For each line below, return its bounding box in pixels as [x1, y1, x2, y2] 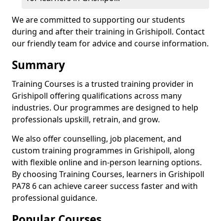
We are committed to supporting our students [12, 14, 185, 25]
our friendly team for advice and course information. [12, 38, 209, 49]
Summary [12, 57, 65, 73]
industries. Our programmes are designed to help [12, 102, 198, 113]
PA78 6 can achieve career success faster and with [12, 181, 198, 191]
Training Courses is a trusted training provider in [12, 78, 193, 89]
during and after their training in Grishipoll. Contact [12, 26, 205, 37]
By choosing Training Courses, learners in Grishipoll [12, 169, 204, 180]
